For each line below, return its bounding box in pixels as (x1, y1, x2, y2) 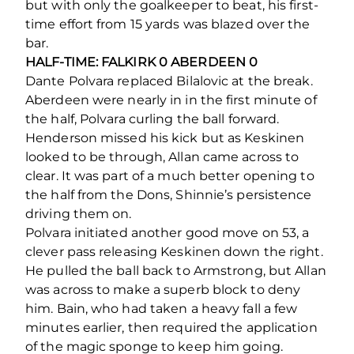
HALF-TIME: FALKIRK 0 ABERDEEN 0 (25, 55, 258, 70)
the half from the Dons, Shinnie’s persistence (25, 187, 312, 203)
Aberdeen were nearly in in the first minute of (25, 92, 317, 108)
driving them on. (25, 206, 132, 222)
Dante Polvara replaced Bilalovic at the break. (25, 73, 313, 89)
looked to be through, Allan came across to (25, 149, 299, 165)
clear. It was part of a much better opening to (25, 168, 314, 184)
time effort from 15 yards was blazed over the (25, 17, 311, 32)
